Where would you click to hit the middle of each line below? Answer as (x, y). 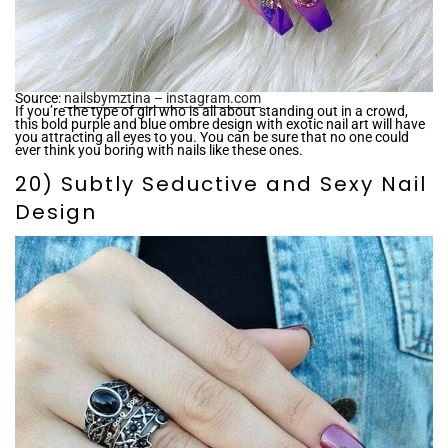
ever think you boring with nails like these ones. (159, 150)
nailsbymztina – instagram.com (162, 98)
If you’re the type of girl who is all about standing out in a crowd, (211, 111)
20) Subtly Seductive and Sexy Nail (221, 184)
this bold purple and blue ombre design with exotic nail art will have (220, 124)
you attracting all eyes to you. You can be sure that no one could (212, 137)
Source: (39, 98)
